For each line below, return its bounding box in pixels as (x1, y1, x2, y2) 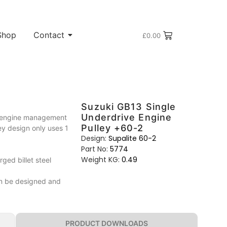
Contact (33, 30, 64, 41)
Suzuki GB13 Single (81, 101, 176, 112)
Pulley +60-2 (81, 123, 144, 134)
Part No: (81, 144, 108, 155)
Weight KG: (81, 155, 120, 165)
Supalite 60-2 (108, 133, 157, 144)
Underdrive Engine (81, 112, 172, 123)
